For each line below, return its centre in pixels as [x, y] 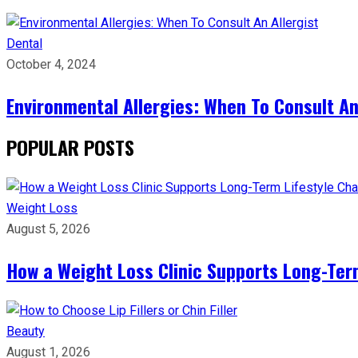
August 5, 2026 [48, 229]
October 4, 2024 [51, 64]
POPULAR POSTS [70, 147]
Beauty [26, 331]
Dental [24, 44]
